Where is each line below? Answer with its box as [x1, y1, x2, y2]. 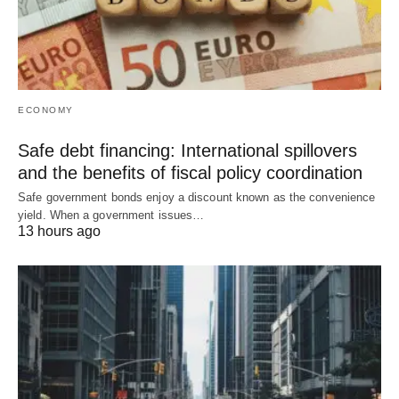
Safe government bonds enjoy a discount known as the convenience [18, 191, 376, 205]
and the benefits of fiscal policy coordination [18, 163, 362, 183]
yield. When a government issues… [18, 208, 205, 223]
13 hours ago [18, 224, 101, 240]
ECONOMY [18, 105, 74, 116]
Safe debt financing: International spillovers [18, 141, 357, 161]
